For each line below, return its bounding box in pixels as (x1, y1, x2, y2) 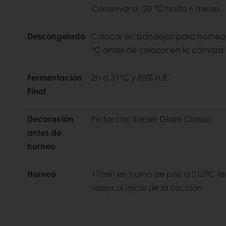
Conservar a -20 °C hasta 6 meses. (91, 2, 221, 14)
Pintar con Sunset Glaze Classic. (91, 112, 213, 125)
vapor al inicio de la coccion (91, 181, 202, 193)
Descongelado (27, 30, 85, 42)
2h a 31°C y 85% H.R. (91, 71, 169, 83)
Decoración (27, 112, 74, 125)
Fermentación (27, 71, 82, 83)
